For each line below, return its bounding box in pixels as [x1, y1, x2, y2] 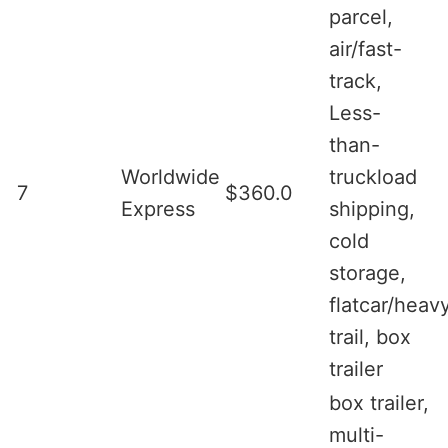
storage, [329, 260, 406, 285]
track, [329, 68, 382, 93]
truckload [329, 164, 417, 189]
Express [121, 196, 195, 221]
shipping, [329, 196, 415, 221]
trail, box [329, 324, 411, 349]
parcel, [329, 4, 393, 29]
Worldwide [121, 164, 220, 189]
